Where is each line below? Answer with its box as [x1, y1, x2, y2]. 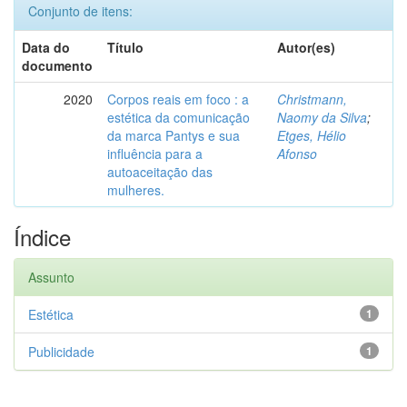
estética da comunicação [107, 108, 250, 126]
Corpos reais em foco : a [107, 90, 249, 108]
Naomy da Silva [277, 108, 367, 126]
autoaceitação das [107, 163, 213, 181]
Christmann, [277, 90, 347, 108]
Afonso [277, 144, 317, 163]
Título [107, 38, 144, 56]
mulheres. [107, 181, 164, 199]
